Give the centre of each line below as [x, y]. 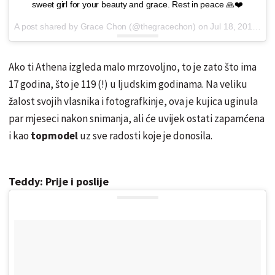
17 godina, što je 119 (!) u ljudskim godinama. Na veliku [128, 84]
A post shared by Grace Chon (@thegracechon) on [112, 26]
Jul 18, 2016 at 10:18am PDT [231, 26]
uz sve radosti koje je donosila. [147, 135]
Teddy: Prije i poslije [59, 181]
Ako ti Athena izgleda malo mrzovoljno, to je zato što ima [133, 67]
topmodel [54, 135]
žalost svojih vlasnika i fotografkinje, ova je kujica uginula [133, 101]
